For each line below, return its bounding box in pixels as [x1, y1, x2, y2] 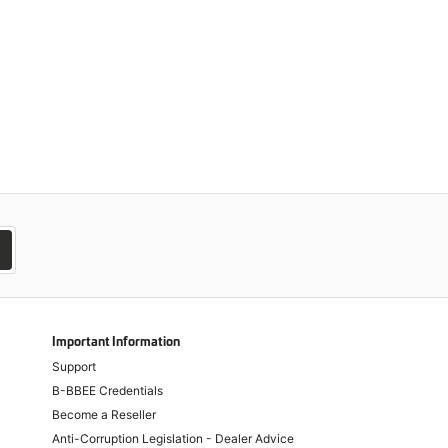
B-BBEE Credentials [52, 383, 163, 398]
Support [52, 359, 96, 374]
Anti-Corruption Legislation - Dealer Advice [52, 431, 294, 446]
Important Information [52, 336, 180, 348]
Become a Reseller [52, 407, 156, 422]
